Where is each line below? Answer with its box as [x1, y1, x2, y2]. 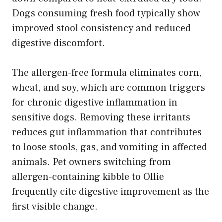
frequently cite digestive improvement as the [12, 185, 209, 198]
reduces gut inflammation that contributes [12, 125, 202, 139]
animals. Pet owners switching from [12, 155, 171, 168]
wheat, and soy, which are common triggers [12, 81, 205, 94]
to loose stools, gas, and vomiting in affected [12, 140, 207, 154]
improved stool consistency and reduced [12, 21, 191, 35]
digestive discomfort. [12, 36, 105, 50]
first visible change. [12, 200, 98, 213]
